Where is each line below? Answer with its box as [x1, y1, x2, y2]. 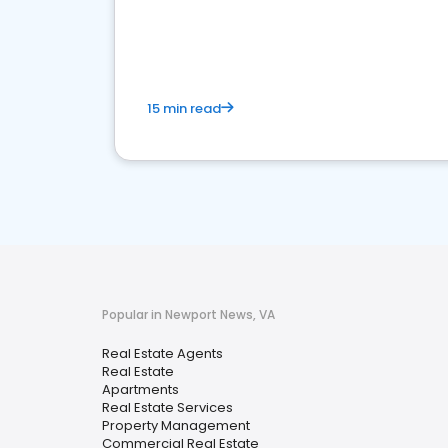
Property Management [102, 416, 250, 435]
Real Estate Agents [102, 344, 223, 363]
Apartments [102, 380, 179, 399]
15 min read [147, 99, 221, 118]
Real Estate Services [102, 398, 233, 417]
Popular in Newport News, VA [102, 306, 275, 323]
